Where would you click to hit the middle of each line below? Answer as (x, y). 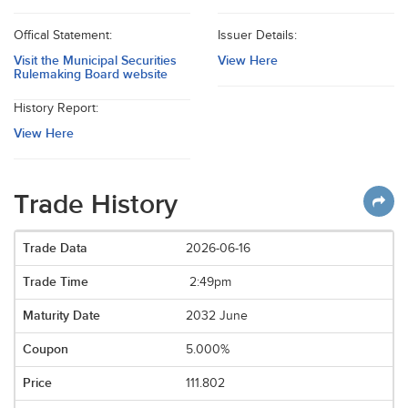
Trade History (96, 205)
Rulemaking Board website (91, 74)
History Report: (56, 108)
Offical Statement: (63, 36)
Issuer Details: (257, 36)
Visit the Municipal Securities (95, 61)
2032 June (217, 316)
